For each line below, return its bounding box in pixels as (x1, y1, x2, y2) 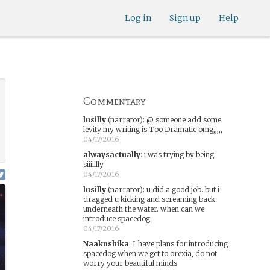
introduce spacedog (83, 214, 150, 223)
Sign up (169, 13, 201, 24)
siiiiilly (83, 160, 104, 169)
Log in (125, 13, 151, 24)
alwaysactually (83, 150, 140, 159)
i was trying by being (143, 150, 214, 159)
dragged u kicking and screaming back (83, 195, 215, 204)
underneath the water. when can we (83, 204, 204, 213)
